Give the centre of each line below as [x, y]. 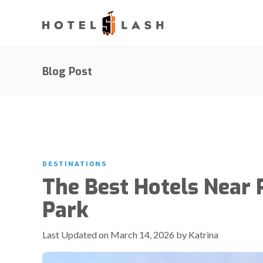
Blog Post [67, 72]
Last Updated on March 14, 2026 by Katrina [130, 235]
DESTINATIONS [75, 164]
